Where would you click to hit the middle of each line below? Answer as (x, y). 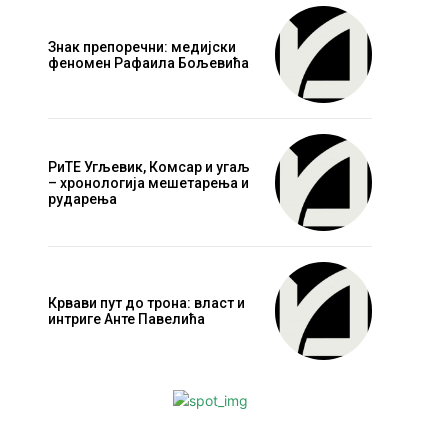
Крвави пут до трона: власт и (146, 302)
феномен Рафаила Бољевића (148, 62)
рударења (82, 198)
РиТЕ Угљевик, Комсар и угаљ (149, 166)
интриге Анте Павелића (126, 318)
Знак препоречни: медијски (142, 46)
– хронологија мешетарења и (148, 182)
